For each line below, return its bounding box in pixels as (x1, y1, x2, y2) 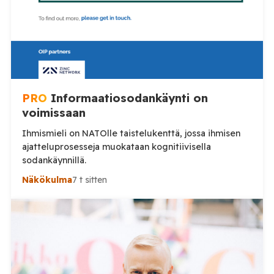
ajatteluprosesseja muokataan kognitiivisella (21, 141, 102, 152)
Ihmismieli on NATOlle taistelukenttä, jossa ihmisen (21, 127, 240, 139)
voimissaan (21, 105, 86, 120)
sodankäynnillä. (21, 154, 86, 166)
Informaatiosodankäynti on (46, 91, 208, 105)
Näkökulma (21, 174, 72, 185)
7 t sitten (72, 174, 107, 185)
